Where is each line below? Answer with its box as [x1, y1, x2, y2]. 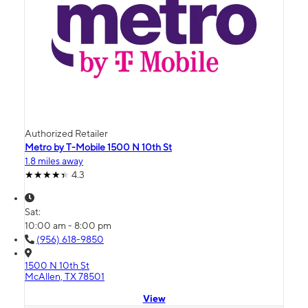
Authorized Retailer [25, 128, 108, 140]
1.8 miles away [25, 155, 83, 167]
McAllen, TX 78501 [25, 271, 104, 283]
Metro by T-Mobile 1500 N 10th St [25, 142, 172, 153]
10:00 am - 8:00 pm [25, 220, 111, 232]
